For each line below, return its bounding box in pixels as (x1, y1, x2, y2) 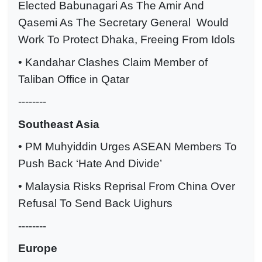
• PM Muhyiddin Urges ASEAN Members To (18, 140, 237, 153)
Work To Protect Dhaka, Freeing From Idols (18, 33, 235, 46)
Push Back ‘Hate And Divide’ (18, 157, 162, 170)
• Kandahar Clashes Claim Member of (18, 56, 208, 68)
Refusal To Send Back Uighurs (18, 196, 173, 209)
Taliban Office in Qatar (18, 73, 129, 85)
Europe (18, 242, 57, 255)
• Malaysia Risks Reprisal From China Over (18, 180, 235, 192)
